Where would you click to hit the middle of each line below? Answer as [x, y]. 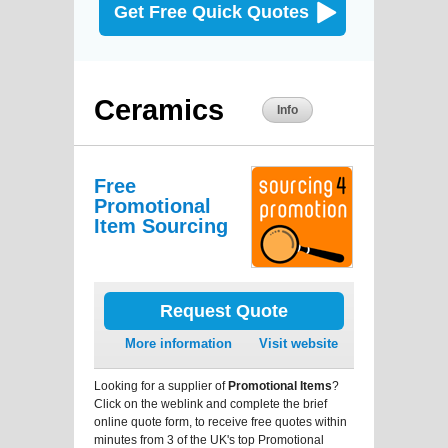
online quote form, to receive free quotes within [220, 421]
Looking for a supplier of [161, 385]
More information [178, 343]
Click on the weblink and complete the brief [210, 403]
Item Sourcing [161, 225]
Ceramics [159, 109]
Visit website [298, 343]
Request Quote [224, 310]
